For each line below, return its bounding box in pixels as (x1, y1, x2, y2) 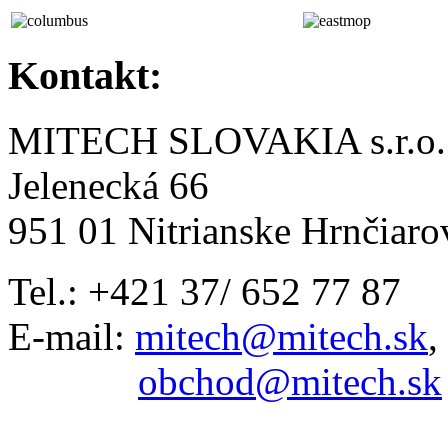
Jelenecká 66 (8, 163, 209, 207)
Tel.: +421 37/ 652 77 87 (8, 269, 401, 313)
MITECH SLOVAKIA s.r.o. (8, 118, 446, 162)
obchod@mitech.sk (138, 359, 442, 403)
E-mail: (8, 314, 135, 358)
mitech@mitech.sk (135, 314, 428, 358)
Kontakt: (8, 53, 162, 99)
